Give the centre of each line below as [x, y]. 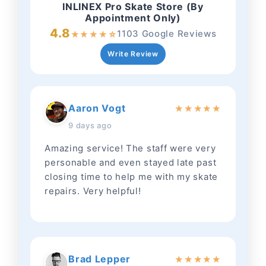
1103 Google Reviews [167, 34]
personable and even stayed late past [131, 163]
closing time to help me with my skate [131, 177]
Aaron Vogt [97, 108]
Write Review [133, 54]
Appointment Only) [133, 18]
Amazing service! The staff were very [130, 148]
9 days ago [90, 126]
